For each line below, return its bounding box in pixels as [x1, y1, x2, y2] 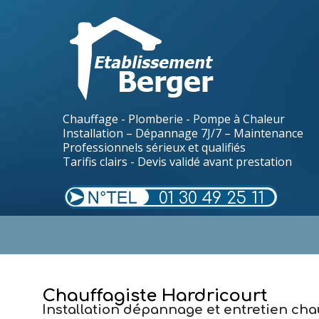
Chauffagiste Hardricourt [42, 286, 268, 305]
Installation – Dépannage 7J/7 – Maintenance [63, 125, 303, 141]
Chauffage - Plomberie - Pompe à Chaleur [63, 111, 285, 127]
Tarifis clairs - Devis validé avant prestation [63, 154, 292, 169]
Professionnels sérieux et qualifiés [63, 140, 246, 155]
